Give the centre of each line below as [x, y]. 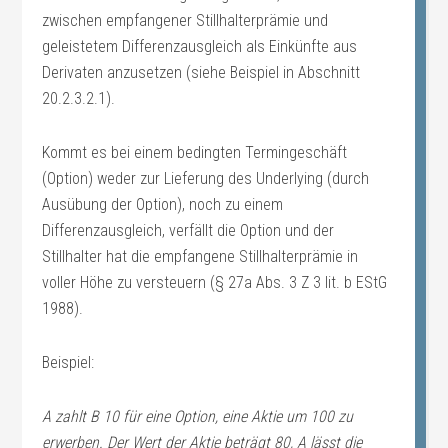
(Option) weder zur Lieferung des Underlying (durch [206, 178]
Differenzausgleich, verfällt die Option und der [188, 230]
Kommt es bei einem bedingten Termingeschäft [195, 152]
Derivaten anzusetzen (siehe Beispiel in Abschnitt [201, 72]
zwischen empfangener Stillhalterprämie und [185, 20]
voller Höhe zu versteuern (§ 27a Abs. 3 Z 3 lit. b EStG [215, 282]
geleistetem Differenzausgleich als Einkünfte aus [200, 46]
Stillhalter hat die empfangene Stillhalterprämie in [200, 256]
